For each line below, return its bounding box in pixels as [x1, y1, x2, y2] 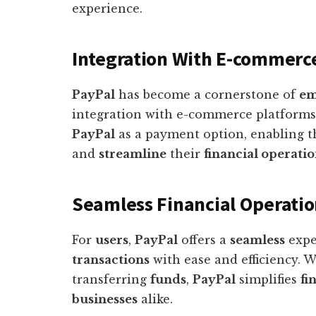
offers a [178, 233, 230, 247]
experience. [72, 1, 142, 16]
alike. [138, 292, 173, 306]
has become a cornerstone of [115, 87, 299, 102]
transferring [72, 272, 150, 286]
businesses [72, 292, 138, 306]
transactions [72, 253, 150, 267]
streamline [99, 147, 166, 161]
